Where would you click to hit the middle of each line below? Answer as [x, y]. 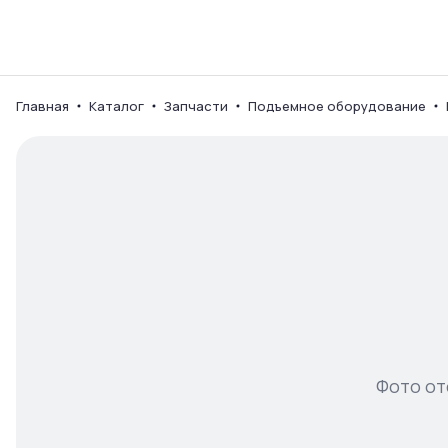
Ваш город [227, 13]
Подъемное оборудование [337, 106]
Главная [42, 106]
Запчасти [196, 106]
